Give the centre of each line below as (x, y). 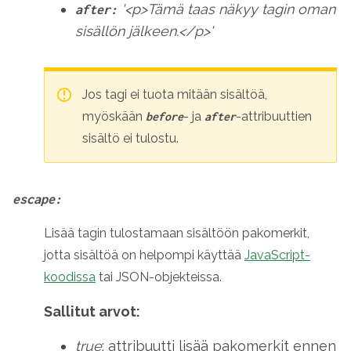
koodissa (70, 277)
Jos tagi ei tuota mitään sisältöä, (175, 94)
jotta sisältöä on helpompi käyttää (144, 255)
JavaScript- (277, 255)
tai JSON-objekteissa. (159, 277)
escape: (37, 199)
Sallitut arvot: (92, 311)
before (165, 116)
